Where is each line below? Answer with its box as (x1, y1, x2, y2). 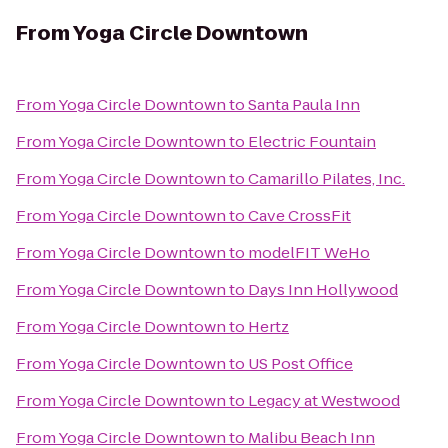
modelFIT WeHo (248, 242, 370, 263)
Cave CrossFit (248, 205, 351, 226)
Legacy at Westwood (248, 390, 400, 411)
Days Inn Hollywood (248, 279, 398, 300)
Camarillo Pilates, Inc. (248, 168, 405, 189)
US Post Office (248, 353, 353, 374)
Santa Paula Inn (248, 94, 360, 115)
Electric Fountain (248, 131, 376, 152)
